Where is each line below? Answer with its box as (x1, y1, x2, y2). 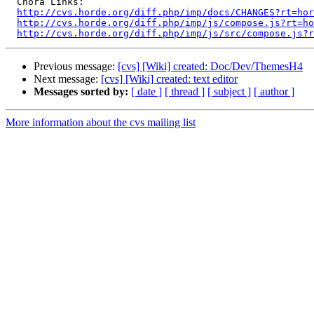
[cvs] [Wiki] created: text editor (101, 73, 238, 86)
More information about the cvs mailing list (6, 116, 196, 129)
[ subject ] (207, 86, 251, 98)
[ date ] (131, 86, 162, 98)
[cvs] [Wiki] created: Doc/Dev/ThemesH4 (118, 60, 303, 73)
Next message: (34, 73, 101, 86)
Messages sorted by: (34, 86, 128, 98)
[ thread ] (165, 86, 205, 98)
